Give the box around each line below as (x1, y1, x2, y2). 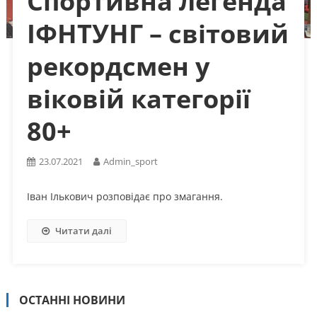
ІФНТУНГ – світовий (26, 16, 289, 51)
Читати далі (54, 224, 112, 237)
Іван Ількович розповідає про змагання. (26, 189, 223, 203)
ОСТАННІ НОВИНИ (18, 292, 125, 308)
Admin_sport (103, 154, 158, 168)
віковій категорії (26, 81, 250, 116)
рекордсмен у (26, 48, 209, 83)
